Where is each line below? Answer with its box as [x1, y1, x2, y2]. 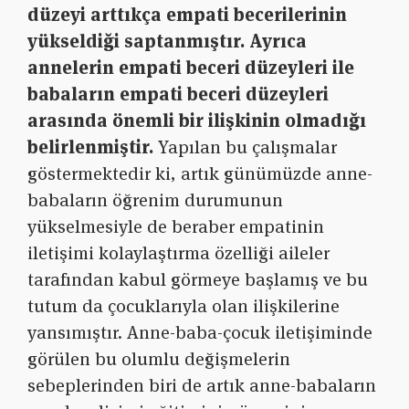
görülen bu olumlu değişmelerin [27, 347, 290, 372]
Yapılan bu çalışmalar [153, 135, 337, 160]
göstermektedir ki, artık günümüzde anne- [27, 162, 372, 186]
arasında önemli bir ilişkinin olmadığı [27, 109, 366, 133]
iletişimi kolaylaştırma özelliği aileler [27, 241, 330, 266]
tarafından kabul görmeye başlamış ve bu [27, 267, 368, 292]
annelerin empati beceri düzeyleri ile [27, 56, 354, 80]
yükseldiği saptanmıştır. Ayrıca [27, 29, 307, 54]
